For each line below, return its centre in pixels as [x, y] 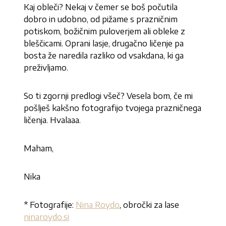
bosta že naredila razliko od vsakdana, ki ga [104, 56]
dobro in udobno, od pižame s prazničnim [101, 19]
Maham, [39, 149]
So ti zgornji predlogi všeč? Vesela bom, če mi [108, 96]
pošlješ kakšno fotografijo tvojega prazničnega [113, 108]
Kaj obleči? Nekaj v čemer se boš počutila [101, 7]
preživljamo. [46, 68]
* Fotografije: [50, 205]
